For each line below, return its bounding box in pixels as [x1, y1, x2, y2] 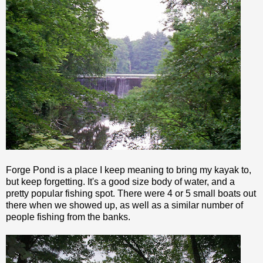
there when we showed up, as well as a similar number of [6, 200, 243, 210]
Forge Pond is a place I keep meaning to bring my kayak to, [6, 164, 251, 175]
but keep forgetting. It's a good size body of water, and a [6, 176, 235, 187]
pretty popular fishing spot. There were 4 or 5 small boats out [6, 188, 256, 198]
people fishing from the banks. [6, 211, 130, 222]
